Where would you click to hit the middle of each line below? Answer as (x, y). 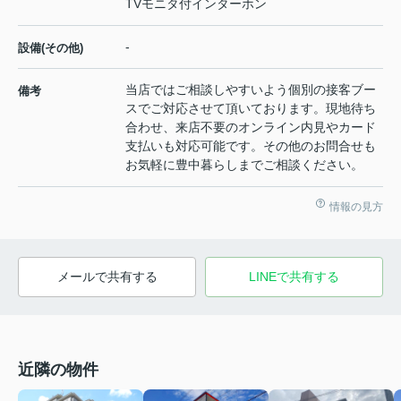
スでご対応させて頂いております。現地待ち (251, 108)
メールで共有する (107, 276)
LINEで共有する (294, 276)
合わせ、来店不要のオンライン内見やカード (251, 127)
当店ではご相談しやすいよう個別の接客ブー (251, 89)
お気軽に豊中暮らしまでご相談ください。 (244, 164)
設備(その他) (51, 47)
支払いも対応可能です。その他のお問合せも (251, 145)
